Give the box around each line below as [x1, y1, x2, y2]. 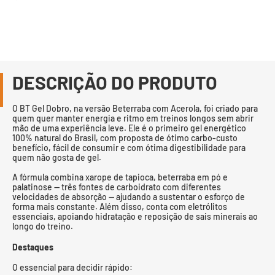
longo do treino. [12, 221, 73, 231]
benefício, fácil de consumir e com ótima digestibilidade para [12, 142, 246, 153]
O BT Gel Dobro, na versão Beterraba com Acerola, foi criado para [12, 103, 258, 114]
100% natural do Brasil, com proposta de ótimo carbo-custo [12, 133, 238, 143]
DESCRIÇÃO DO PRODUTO [12, 71, 217, 93]
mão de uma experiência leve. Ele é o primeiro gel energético [12, 123, 246, 133]
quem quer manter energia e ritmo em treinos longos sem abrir [12, 113, 254, 123]
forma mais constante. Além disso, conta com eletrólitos [12, 201, 227, 212]
